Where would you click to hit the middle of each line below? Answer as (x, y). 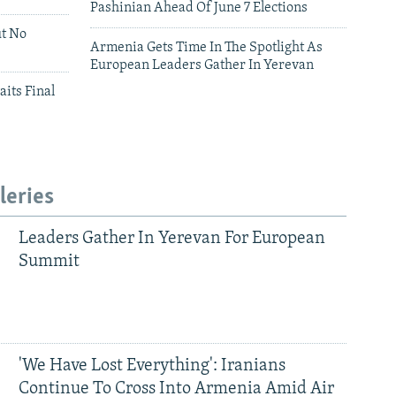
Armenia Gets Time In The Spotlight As (206, 48)
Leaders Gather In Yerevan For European (171, 239)
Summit (49, 262)
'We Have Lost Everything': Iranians (152, 366)
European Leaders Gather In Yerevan (202, 66)
